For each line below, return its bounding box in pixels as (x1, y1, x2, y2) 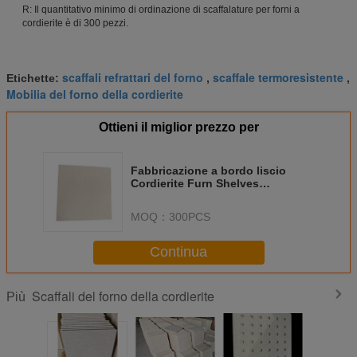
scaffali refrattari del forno (62, 69, 203, 85)
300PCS (169, 210, 210, 223)
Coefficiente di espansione (131, 189, 277, 202)
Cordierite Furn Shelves (131, 176, 259, 190)
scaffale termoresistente (213, 69, 343, 85)
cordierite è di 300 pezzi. (22, 17, 128, 29)
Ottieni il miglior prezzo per (98, 120, 259, 134)
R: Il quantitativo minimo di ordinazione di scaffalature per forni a (22, 3, 300, 15)
